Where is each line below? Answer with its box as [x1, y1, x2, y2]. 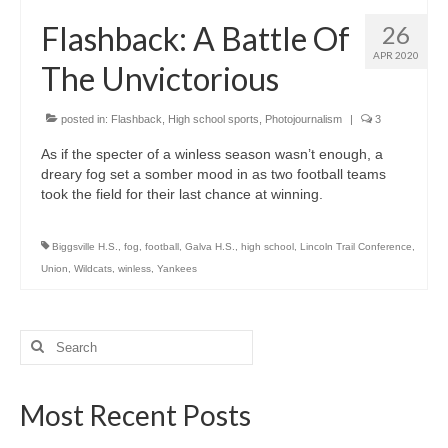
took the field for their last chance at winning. [41, 185, 323, 202]
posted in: [58, 112, 111, 125]
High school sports [168, 112, 259, 125]
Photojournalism [265, 112, 342, 125]
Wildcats [74, 262, 112, 274]
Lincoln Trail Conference [300, 240, 412, 252]
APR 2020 [373, 48, 419, 61]
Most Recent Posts [20, 397, 251, 432]
